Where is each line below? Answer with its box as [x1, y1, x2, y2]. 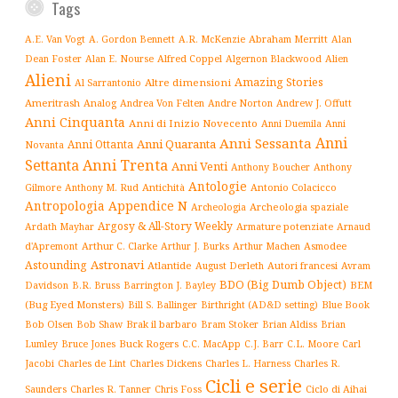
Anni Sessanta [219, 133, 312, 152]
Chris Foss [155, 382, 202, 395]
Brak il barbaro [126, 316, 197, 330]
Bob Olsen [25, 317, 73, 330]
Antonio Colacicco [251, 179, 337, 194]
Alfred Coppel [157, 51, 222, 65]
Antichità [142, 179, 185, 194]
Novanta [25, 138, 64, 151]
